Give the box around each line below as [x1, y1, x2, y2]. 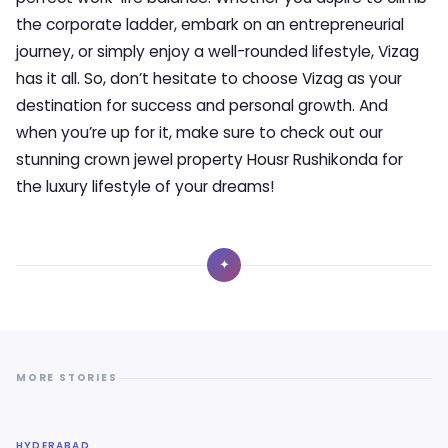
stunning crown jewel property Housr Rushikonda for [16, 149, 403, 170]
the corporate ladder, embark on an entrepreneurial [16, 14, 404, 35]
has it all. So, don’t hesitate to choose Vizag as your [16, 68, 402, 89]
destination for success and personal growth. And [16, 95, 388, 116]
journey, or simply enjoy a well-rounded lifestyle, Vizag [16, 41, 419, 62]
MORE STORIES [16, 370, 118, 385]
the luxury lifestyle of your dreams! [16, 176, 275, 197]
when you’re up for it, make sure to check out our [16, 122, 383, 143]
